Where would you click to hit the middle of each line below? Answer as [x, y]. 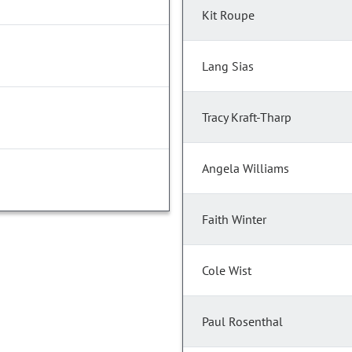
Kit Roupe [228, 15]
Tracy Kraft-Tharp [247, 117]
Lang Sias [228, 66]
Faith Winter [234, 220]
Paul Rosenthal [242, 322]
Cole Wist [227, 271]
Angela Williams [246, 169]
